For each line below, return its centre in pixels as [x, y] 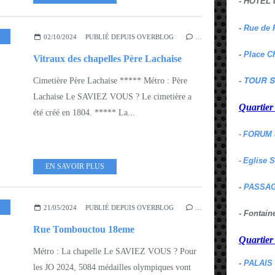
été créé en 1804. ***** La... [84, 112]
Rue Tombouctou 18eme [84, 229]
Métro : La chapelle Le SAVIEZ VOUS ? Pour [115, 251]
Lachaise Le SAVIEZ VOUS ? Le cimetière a [112, 96]
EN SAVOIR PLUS [75, 166]
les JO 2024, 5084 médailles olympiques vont [112, 267]
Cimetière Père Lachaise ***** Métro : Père [110, 80]
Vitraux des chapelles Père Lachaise [107, 58]
